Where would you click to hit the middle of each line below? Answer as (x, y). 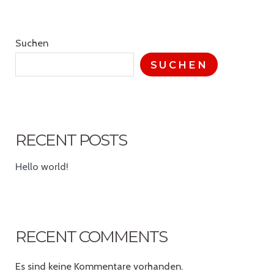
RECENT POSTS (71, 139)
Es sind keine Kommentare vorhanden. (99, 266)
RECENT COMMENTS (91, 237)
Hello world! (42, 167)
